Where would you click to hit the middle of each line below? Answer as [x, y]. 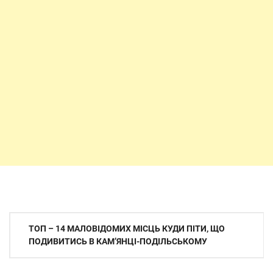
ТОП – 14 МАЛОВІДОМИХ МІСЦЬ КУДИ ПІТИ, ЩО [127, 229]
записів [31, 244]
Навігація [37, 222]
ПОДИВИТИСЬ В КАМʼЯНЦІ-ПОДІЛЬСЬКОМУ [118, 241]
